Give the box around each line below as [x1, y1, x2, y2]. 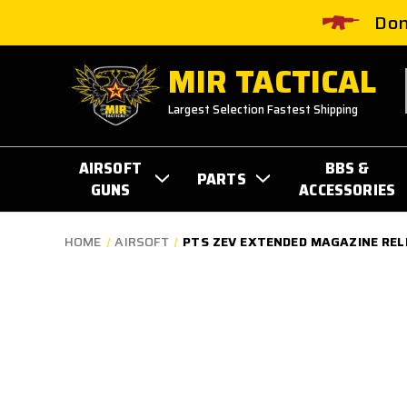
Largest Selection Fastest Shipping [168, 100, 359, 119]
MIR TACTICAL [168, 57, 377, 106]
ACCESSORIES [299, 176, 396, 203]
